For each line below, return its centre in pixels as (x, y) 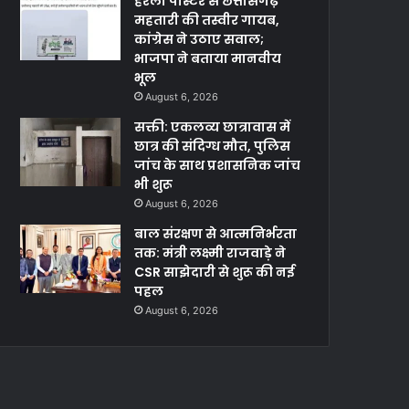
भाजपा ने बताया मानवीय (208, 59)
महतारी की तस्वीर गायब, (207, 21)
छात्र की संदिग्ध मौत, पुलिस (213, 147)
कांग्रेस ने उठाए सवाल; (199, 40)
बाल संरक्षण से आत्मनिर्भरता (216, 234)
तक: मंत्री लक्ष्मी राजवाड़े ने (210, 253)
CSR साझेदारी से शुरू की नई (215, 273)
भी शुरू (154, 185)
